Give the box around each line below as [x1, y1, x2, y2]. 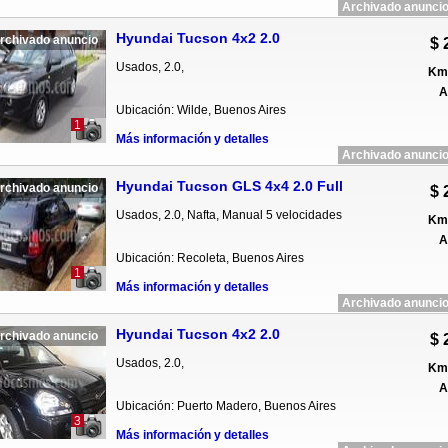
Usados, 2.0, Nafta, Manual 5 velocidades [115, 208, 342, 222]
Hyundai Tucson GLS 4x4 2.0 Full [115, 178, 343, 194]
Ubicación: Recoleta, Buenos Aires [115, 251, 304, 265]
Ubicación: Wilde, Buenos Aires [115, 103, 286, 117]
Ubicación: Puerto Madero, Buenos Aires [115, 399, 336, 413]
